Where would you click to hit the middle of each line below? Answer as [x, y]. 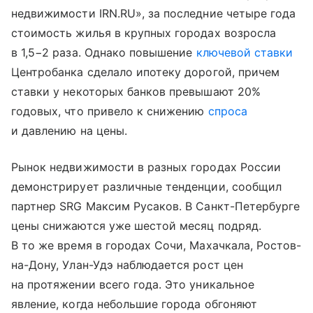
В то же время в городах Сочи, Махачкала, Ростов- [156, 245]
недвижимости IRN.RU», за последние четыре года [154, 13]
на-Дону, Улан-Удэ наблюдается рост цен [127, 264]
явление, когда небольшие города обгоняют [134, 304]
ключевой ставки [245, 52]
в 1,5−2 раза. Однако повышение [104, 52]
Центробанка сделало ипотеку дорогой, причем [146, 72]
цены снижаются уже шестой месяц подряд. [136, 225]
